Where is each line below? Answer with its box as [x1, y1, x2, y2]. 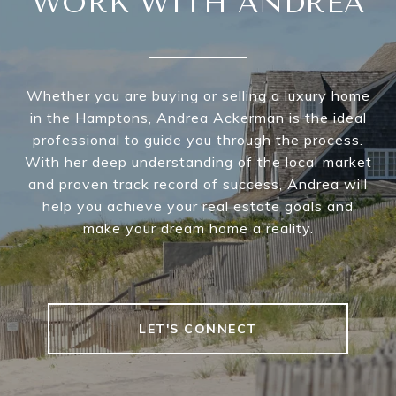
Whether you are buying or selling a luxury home [26, 87, 370, 105]
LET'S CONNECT [139, 321, 257, 338]
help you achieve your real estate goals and [42, 197, 354, 216]
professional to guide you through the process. [33, 131, 363, 149]
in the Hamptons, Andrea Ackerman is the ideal [29, 109, 367, 127]
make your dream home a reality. [82, 219, 314, 238]
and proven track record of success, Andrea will [28, 175, 368, 194]
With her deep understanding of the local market [24, 153, 372, 171]
